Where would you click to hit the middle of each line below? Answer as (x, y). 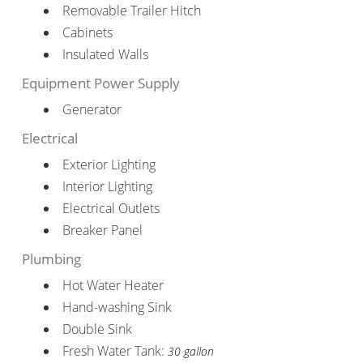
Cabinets (87, 32)
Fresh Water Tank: (115, 350)
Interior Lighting (107, 186)
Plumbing (51, 258)
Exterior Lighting (109, 164)
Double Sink (97, 329)
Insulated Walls (105, 54)
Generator (92, 109)
